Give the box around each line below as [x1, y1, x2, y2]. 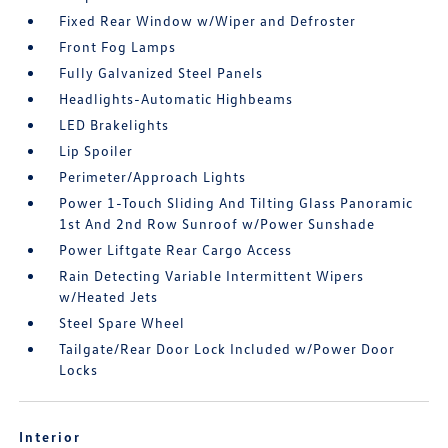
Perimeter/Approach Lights [59, 168, 247, 185]
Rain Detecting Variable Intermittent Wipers [59, 267, 365, 284]
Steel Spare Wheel [59, 314, 186, 331]
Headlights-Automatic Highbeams [59, 90, 294, 107]
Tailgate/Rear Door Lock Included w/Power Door [59, 340, 396, 357]
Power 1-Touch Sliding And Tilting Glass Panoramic [59, 194, 414, 211]
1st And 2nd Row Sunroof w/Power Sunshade [59, 215, 376, 232]
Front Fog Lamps [59, 38, 177, 55]
